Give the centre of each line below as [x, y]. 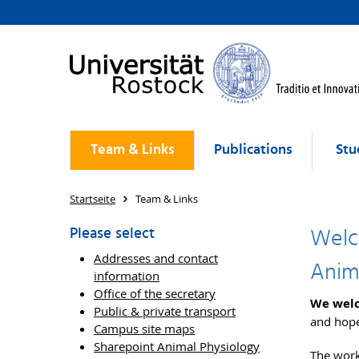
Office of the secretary [155, 293]
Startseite [93, 199]
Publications [253, 150]
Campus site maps [144, 329]
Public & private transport [165, 311]
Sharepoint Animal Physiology [177, 346]
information [127, 276]
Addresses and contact [156, 258]
